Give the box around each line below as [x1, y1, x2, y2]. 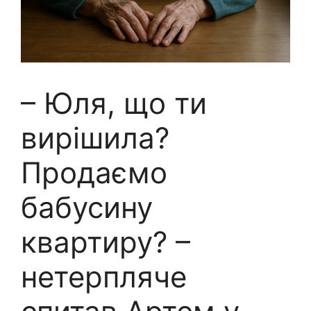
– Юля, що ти [21, 85, 207, 121]
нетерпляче [21, 259, 187, 294]
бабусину [21, 190, 153, 225]
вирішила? [21, 120, 169, 155]
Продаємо [21, 155, 167, 190]
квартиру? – [21, 224, 190, 260]
